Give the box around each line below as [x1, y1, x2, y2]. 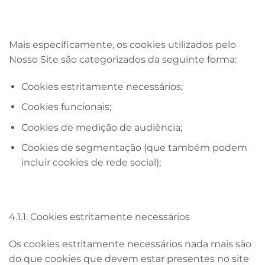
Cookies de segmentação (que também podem [21, 142, 247, 154]
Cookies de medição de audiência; [21, 121, 182, 133]
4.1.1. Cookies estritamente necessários [9, 211, 190, 222]
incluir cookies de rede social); [21, 157, 161, 169]
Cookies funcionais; [21, 101, 111, 113]
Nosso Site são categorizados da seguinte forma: [9, 53, 237, 65]
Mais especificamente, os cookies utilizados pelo [9, 38, 236, 50]
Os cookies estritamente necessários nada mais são [9, 238, 251, 250]
